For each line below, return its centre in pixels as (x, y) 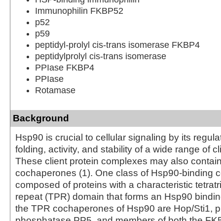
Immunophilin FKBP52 (79, 11)
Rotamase (55, 90)
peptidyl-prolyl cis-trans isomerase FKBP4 (117, 45)
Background (41, 118)
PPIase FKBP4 (65, 67)
